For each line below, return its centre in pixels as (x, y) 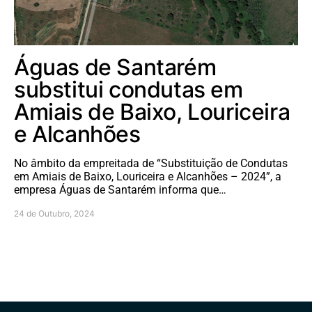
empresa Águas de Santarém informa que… (120, 189)
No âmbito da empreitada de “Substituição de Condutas (151, 163)
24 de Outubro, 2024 (54, 213)
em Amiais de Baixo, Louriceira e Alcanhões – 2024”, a (148, 176)
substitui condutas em (128, 89)
